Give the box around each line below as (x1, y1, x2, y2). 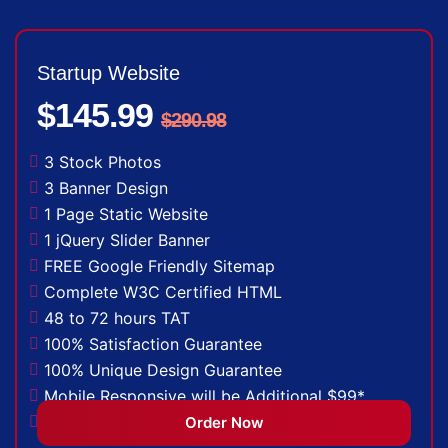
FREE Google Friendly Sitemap (44, 255, 275, 276)
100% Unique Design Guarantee (44, 359, 282, 380)
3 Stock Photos (44, 151, 161, 172)
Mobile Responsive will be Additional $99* (44, 385, 365, 406)
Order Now (184, 412, 264, 432)
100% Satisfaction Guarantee (44, 333, 262, 354)
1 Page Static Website (44, 203, 208, 224)
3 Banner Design (44, 177, 168, 198)
